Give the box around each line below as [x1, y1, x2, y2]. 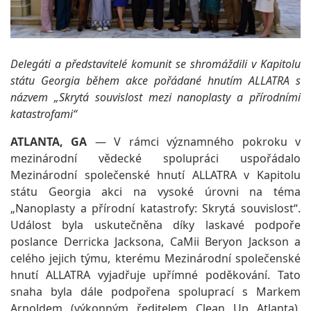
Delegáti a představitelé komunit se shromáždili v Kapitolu [10, 56, 301, 72]
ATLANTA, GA [10, 133, 87, 149]
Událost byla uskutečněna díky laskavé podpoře [10, 217, 301, 233]
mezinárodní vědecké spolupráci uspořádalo [10, 150, 301, 166]
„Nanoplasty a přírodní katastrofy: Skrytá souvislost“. [10, 200, 301, 216]
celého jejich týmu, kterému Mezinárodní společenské [10, 250, 301, 266]
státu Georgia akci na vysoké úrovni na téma [10, 183, 301, 199]
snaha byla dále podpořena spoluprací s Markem [10, 283, 301, 299]
